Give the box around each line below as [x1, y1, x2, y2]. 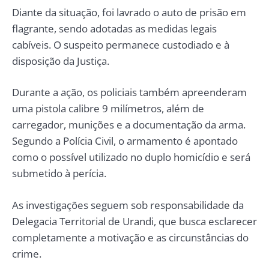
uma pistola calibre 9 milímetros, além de [12, 101, 204, 116]
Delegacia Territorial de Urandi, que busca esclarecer [12, 214, 257, 228]
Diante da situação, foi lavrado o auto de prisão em [12, 5, 246, 19]
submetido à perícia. [12, 166, 106, 181]
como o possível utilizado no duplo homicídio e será [12, 150, 250, 165]
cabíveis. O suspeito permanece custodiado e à [12, 37, 229, 52]
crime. [12, 246, 41, 261]
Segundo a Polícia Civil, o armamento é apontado [12, 134, 238, 148]
